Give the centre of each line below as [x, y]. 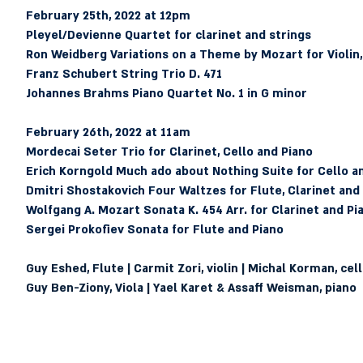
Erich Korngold [69, 171]
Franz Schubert [71, 74]
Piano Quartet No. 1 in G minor [218, 94]
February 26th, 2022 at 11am [109, 132]
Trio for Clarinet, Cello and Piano [215, 152]
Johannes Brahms [77, 94]
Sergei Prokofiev [75, 230]
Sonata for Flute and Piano [203, 230]
